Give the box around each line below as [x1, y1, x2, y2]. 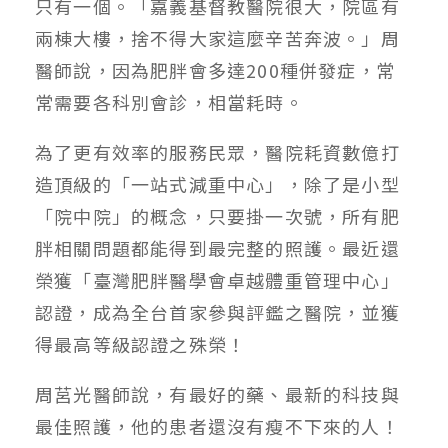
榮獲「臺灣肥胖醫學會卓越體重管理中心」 [35, 266, 400, 293]
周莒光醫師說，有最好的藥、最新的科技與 [35, 380, 400, 407]
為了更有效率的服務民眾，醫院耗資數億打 [35, 138, 400, 165]
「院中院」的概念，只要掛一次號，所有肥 [35, 202, 400, 229]
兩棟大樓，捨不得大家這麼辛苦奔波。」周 [35, 24, 400, 51]
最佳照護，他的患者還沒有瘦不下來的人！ [35, 412, 400, 439]
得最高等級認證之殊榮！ [35, 330, 247, 357]
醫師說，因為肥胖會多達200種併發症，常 [35, 56, 396, 83]
